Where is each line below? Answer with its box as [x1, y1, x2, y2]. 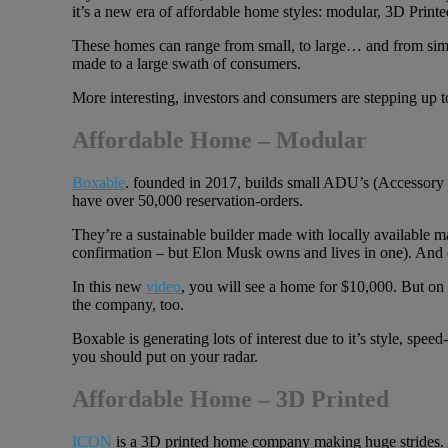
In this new [72, 277, 146, 295]
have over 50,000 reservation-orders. [72, 191, 303, 209]
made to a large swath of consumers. [72, 55, 301, 73]
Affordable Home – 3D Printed [72, 385, 389, 412]
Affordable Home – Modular [72, 127, 367, 154]
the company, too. [72, 295, 184, 313]
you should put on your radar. [72, 347, 258, 365]
